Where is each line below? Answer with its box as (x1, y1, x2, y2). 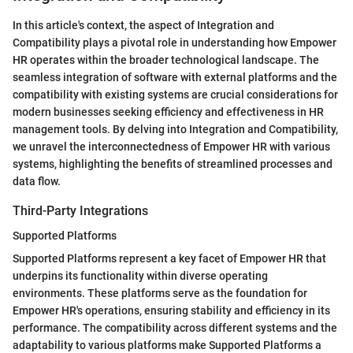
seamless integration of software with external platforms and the (13, 71, 337, 84)
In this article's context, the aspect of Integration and (13, 19, 274, 32)
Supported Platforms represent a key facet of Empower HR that (13, 252, 326, 266)
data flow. (13, 175, 61, 188)
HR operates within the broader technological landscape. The (13, 54, 319, 66)
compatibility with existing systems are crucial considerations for (13, 88, 338, 101)
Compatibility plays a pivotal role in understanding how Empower (13, 36, 336, 49)
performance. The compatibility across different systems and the (13, 321, 337, 335)
